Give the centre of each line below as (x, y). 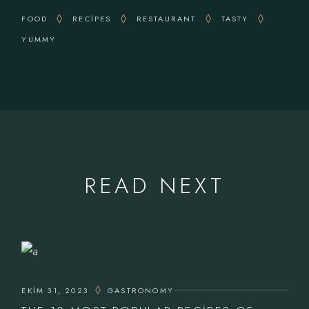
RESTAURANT (166, 18)
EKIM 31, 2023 (55, 290)
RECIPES (92, 18)
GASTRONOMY (140, 290)
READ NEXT (154, 185)
